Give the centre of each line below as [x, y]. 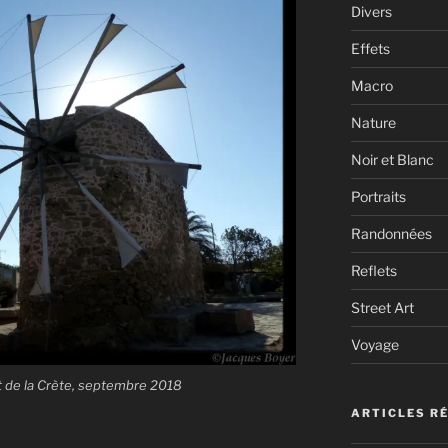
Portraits [378, 196]
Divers [371, 11]
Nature [373, 122]
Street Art [382, 307]
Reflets [373, 270]
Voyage [374, 344]
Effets [370, 48]
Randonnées [391, 233]
